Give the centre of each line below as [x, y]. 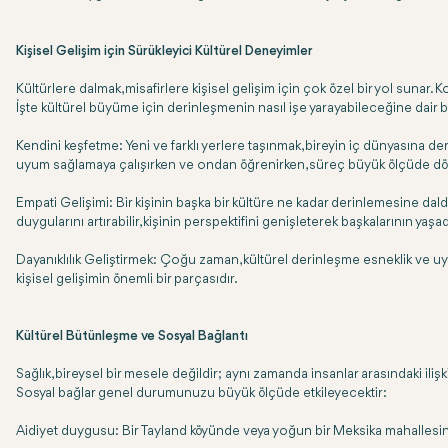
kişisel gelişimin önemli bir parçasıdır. [127, 279]
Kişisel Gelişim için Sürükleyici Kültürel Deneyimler [164, 51]
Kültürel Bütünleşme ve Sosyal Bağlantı [132, 336]
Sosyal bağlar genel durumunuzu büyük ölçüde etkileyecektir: [201, 393]
